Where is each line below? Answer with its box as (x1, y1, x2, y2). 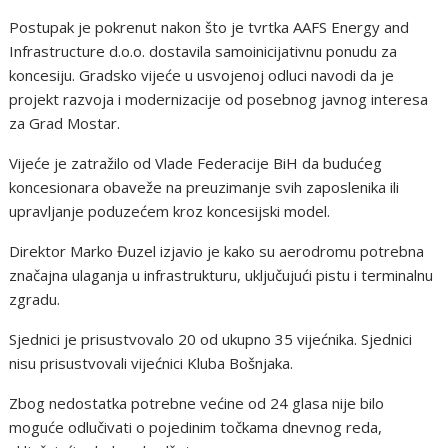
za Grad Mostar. (9, 112, 121, 133)
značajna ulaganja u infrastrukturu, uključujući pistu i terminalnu (9, 264, 434, 285)
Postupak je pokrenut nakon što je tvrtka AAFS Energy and (9, 16, 410, 37)
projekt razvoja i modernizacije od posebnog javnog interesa (9, 88, 429, 109)
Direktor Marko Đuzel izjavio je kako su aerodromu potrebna (9, 240, 425, 261)
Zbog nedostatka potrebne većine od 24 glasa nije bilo (9, 392, 385, 413)
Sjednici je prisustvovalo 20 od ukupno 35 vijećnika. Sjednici (9, 328, 413, 349)
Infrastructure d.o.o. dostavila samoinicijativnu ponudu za (9, 40, 398, 61)
